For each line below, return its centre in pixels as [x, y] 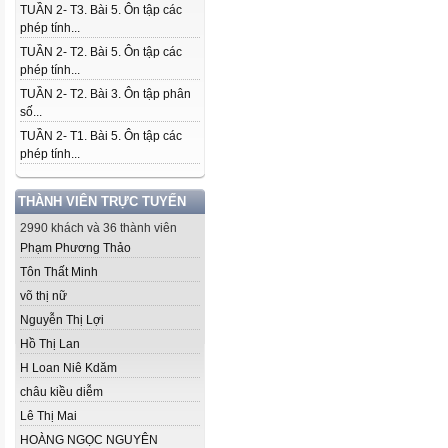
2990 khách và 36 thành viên [98, 228]
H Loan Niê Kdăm [68, 368]
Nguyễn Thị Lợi [62, 320]
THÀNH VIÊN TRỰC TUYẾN [102, 201]
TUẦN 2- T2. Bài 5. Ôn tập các [101, 52]
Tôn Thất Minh [59, 272]
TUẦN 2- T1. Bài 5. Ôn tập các [101, 136]
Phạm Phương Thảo [75, 248]
